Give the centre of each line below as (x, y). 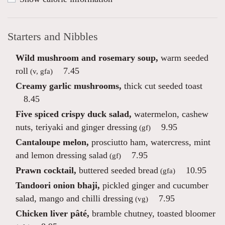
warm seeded (183, 58)
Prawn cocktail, (46, 170)
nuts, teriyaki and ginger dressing (76, 127)
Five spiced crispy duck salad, (74, 114)
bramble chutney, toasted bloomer (152, 213)
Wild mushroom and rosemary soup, (87, 58)
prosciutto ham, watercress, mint (150, 142)
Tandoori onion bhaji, (58, 185)
